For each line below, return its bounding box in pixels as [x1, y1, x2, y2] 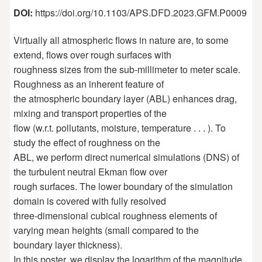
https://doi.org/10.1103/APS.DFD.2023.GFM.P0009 [32, 5, 247, 19]
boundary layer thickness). [13, 238, 122, 252]
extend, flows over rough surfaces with [13, 48, 171, 62]
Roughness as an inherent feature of [13, 77, 164, 91]
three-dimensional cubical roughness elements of [13, 209, 217, 223]
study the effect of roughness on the [13, 136, 160, 150]
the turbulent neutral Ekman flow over [13, 165, 167, 179]
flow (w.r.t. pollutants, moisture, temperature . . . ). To [13, 121, 226, 135]
